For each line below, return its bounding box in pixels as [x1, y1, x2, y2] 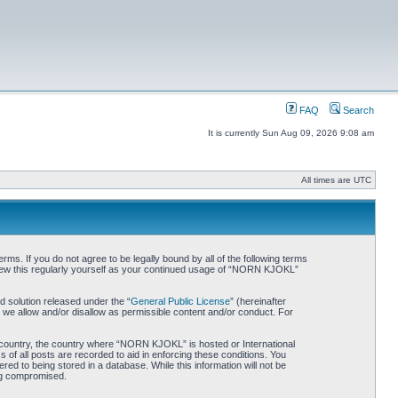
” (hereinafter [229, 296, 286, 306]
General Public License [130, 296, 230, 306]
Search [340, 105, 374, 115]
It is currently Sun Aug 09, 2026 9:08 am [208, 128, 374, 138]
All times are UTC [301, 175, 371, 185]
